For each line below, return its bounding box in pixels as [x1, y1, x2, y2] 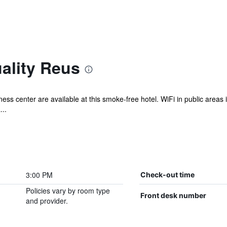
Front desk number [140, 191, 206, 200]
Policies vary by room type [25, 185, 110, 196]
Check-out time [140, 170, 195, 179]
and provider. [25, 196, 68, 206]
